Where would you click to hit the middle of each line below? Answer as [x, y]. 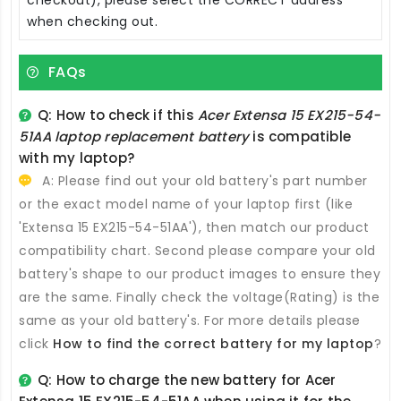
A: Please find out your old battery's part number [203, 180]
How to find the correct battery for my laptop [213, 343]
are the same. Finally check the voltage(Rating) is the [199, 297]
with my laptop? [77, 158]
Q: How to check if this [118, 115]
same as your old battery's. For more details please [190, 320]
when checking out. [92, 21]
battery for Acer [280, 380]
